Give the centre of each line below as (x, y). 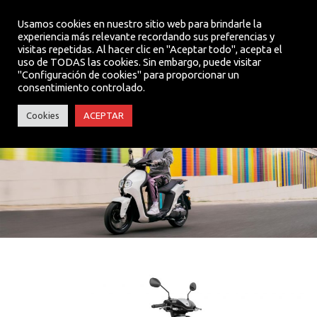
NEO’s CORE (158, 97)
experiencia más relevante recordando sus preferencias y (146, 36)
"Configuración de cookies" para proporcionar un (128, 75)
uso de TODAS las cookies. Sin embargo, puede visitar (139, 62)
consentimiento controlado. (81, 87)
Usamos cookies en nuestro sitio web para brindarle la (140, 24)
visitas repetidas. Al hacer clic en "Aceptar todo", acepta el (150, 49)
